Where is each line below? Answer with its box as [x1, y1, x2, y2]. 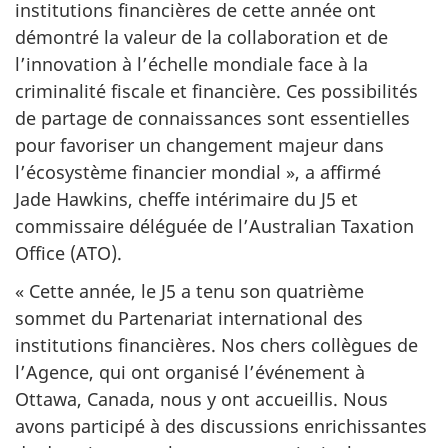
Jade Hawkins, [15, 186, 133, 211]
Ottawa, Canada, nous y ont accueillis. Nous [15, 387, 388, 412]
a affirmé [300, 159, 381, 184]
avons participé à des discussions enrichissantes [15, 414, 427, 439]
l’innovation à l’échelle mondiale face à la [15, 51, 368, 76]
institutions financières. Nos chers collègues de [15, 333, 418, 358]
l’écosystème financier [15, 159, 211, 184]
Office [15, 240, 65, 265]
